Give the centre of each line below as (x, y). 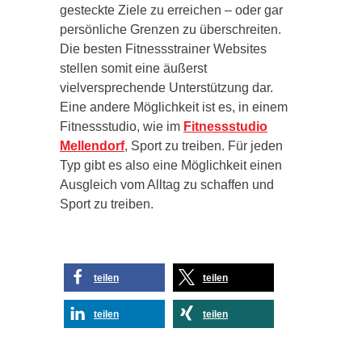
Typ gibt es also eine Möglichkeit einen (171, 165)
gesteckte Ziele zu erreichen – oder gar (171, 10)
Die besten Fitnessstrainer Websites (163, 48)
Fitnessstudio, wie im (122, 126)
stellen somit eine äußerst (133, 68)
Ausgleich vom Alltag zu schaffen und (167, 184)
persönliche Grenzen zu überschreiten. (170, 29)
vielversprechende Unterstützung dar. (166, 87)
